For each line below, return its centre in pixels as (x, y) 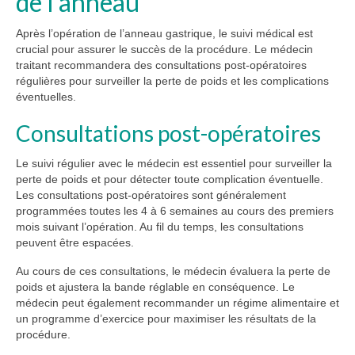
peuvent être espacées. (75, 242)
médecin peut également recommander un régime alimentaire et (177, 302)
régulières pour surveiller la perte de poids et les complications (172, 80)
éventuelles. (46, 96)
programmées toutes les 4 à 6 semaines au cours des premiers (175, 210)
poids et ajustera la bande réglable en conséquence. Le (155, 286)
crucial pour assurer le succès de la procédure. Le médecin (164, 49)
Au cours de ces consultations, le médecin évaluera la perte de (173, 271)
